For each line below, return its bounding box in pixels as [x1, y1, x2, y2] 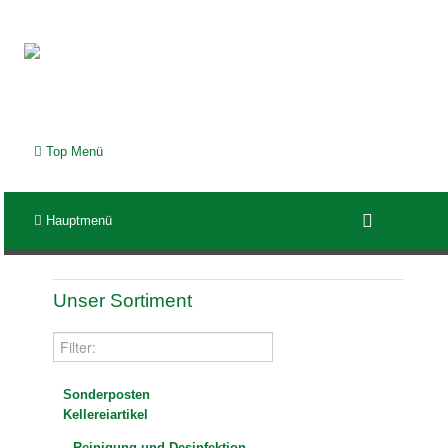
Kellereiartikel [63, 407, 149, 423]
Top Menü [42, 144, 104, 160]
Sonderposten [63, 387, 151, 403]
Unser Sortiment [53, 290, 193, 312]
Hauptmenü [42, 213, 113, 229]
